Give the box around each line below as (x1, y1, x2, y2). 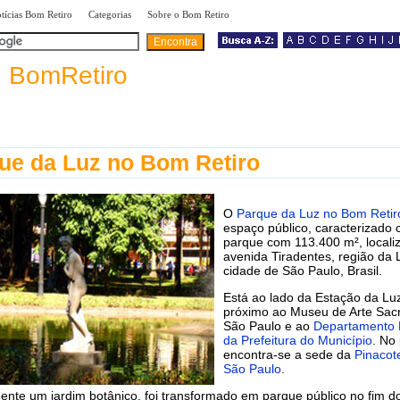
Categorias (88, 9, 131, 20)
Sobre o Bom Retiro (147, 9, 229, 20)
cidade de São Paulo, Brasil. (223, 262, 382, 278)
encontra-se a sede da (223, 346, 354, 362)
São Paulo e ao (223, 318, 313, 333)
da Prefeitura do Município (223, 332, 372, 347)
